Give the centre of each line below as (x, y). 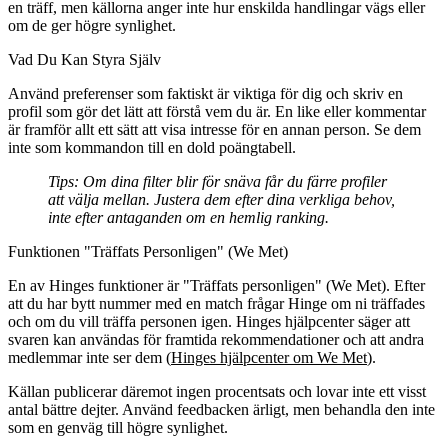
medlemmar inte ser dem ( (89, 357)
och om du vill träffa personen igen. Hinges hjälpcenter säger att (209, 321)
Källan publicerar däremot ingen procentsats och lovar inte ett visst (217, 391)
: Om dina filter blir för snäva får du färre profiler (230, 181)
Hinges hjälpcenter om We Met (269, 357)
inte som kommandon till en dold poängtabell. (152, 147)
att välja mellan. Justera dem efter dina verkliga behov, (221, 199)
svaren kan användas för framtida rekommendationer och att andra (216, 339)
